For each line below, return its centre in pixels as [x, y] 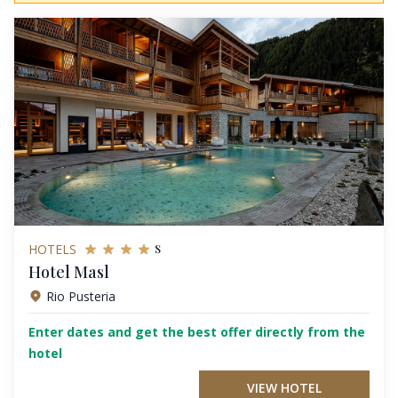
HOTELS [52, 249]
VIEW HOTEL [284, 387]
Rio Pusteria [81, 296]
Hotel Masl [69, 271]
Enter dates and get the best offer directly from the [197, 331]
